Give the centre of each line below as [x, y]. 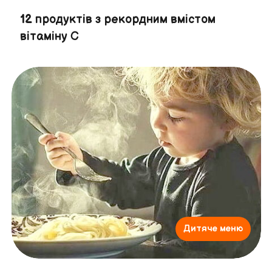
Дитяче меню [213, 229]
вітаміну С [49, 36]
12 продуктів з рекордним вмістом [117, 19]
